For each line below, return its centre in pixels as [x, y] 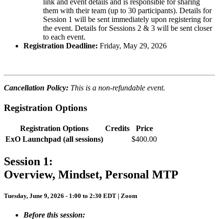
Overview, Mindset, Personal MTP [91, 174]
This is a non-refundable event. [117, 88]
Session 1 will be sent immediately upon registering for [127, 19]
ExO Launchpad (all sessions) [54, 139]
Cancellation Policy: [36, 88]
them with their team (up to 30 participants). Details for [127, 10]
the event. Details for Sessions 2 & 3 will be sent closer [128, 28]
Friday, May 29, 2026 [133, 45]
